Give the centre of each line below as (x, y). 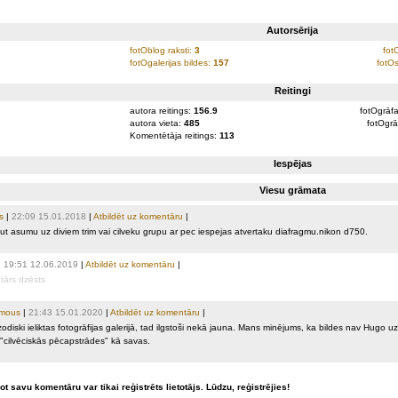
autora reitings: (161, 111)
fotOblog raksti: (162, 50)
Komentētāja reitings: (174, 135)
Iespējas (292, 163)
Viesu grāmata (292, 190)
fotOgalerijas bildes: (171, 63)
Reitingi (292, 91)
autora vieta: (156, 123)
